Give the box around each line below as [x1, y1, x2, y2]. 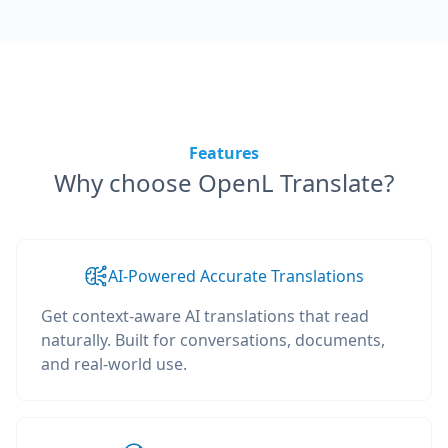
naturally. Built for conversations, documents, [41, 329, 385, 351]
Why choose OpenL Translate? [54, 166, 394, 199]
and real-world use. [41, 353, 187, 375]
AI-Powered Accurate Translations [108, 265, 364, 287]
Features [189, 142, 259, 164]
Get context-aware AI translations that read [41, 305, 369, 327]
